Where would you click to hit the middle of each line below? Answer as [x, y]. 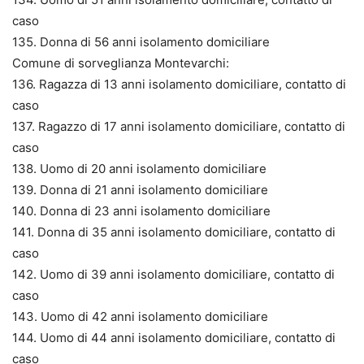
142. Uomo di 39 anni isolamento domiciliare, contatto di [173, 274]
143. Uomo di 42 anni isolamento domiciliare [140, 316]
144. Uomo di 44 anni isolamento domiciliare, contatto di [174, 337]
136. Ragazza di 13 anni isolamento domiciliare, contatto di [179, 84]
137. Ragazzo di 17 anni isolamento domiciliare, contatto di [179, 126]
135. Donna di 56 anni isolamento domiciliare [141, 41]
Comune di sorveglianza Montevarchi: [121, 63]
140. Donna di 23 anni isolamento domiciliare [141, 210]
